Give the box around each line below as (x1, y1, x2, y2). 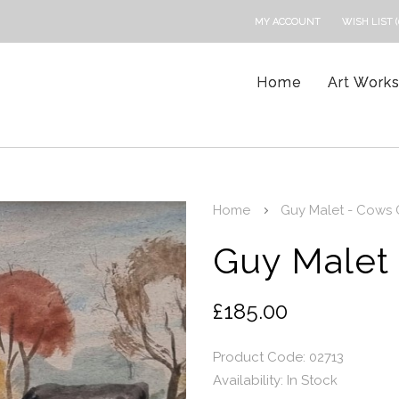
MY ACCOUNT (254, 16, 321, 28)
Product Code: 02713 (213, 349, 344, 365)
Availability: (213, 372, 287, 388)
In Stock (287, 372, 338, 388)
